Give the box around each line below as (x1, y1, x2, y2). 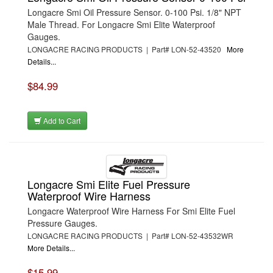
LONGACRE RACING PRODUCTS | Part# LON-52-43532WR (27, 230, 237, 241)
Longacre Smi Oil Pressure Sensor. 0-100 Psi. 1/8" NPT (27, 6, 241, 18)
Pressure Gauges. (27, 216, 97, 229)
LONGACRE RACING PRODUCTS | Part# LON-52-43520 (27, 44, 227, 54)
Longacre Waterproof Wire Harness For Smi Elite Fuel (27, 204, 235, 217)
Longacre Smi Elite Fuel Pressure (27, 175, 190, 192)
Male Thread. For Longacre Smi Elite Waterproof (27, 18, 215, 30)
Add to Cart (41, 115, 80, 126)
